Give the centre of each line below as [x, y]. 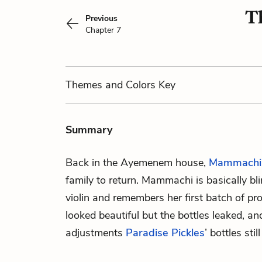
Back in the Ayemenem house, [137, 163]
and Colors [130, 85]
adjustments [96, 233]
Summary [89, 130]
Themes [85, 85]
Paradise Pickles [165, 233]
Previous [101, 18]
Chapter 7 [103, 30]
